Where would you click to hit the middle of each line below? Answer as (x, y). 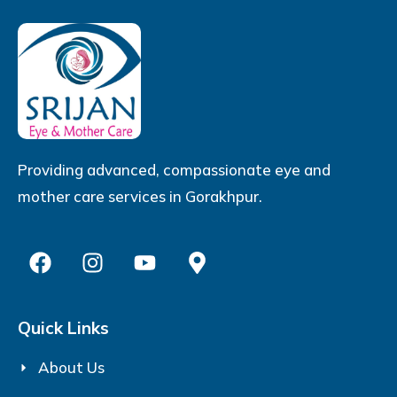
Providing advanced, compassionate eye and (174, 170)
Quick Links (63, 328)
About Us (71, 368)
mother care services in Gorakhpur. (140, 197)
